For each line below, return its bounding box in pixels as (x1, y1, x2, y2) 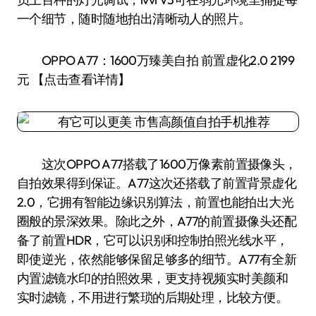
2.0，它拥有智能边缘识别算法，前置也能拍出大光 (17, 194, 294, 210)
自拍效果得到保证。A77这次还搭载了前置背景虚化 (17, 175, 297, 191)
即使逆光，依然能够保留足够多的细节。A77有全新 (17, 251, 297, 267)
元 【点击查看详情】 (17, 71, 130, 87)
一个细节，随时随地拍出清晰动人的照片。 (17, 11, 251, 27)
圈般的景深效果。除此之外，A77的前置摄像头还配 (17, 213, 297, 229)
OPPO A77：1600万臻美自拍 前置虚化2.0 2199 (17, 52, 295, 68)
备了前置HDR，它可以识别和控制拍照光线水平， (17, 232, 288, 248)
